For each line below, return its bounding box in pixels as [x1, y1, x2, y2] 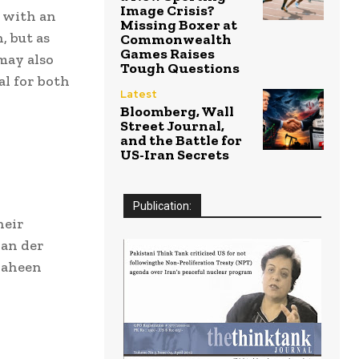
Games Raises [120, 45, 215, 63]
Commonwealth [120, 30, 232, 49]
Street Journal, [120, 117, 224, 135]
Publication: [132, 200, 192, 213]
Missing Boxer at [120, 16, 237, 34]
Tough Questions [120, 59, 240, 78]
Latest [120, 87, 157, 102]
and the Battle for [120, 131, 242, 150]
